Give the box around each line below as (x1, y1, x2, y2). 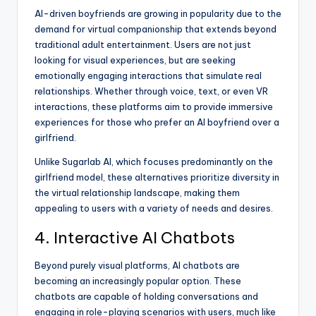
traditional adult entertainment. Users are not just (35, 39, 251, 51)
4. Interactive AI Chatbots (35, 228, 235, 248)
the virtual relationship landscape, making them (35, 187, 240, 199)
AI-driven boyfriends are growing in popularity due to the (35, 8, 281, 20)
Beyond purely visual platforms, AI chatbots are (35, 260, 240, 272)
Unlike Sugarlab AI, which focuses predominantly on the (35, 156, 273, 168)
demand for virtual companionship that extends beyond (35, 23, 276, 35)
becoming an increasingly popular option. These (35, 275, 241, 287)
